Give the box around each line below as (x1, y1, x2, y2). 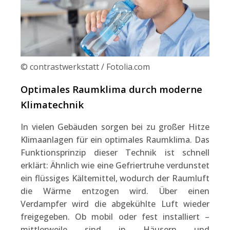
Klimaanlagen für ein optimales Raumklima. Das (21, 133, 209, 145)
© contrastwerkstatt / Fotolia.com (21, 61, 150, 72)
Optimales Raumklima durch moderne (21, 82, 202, 95)
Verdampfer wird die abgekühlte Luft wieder (21, 198, 209, 209)
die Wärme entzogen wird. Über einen (21, 185, 209, 197)
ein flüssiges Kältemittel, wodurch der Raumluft (21, 172, 209, 184)
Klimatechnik (21, 98, 84, 111)
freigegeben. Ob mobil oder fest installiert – (21, 210, 209, 222)
